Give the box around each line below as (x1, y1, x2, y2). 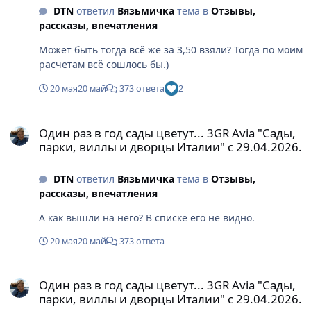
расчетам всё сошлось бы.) (39, 58, 169, 72)
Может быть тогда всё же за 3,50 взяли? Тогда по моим (39, 43, 303, 57)
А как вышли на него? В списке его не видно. (39, 210, 255, 224)
